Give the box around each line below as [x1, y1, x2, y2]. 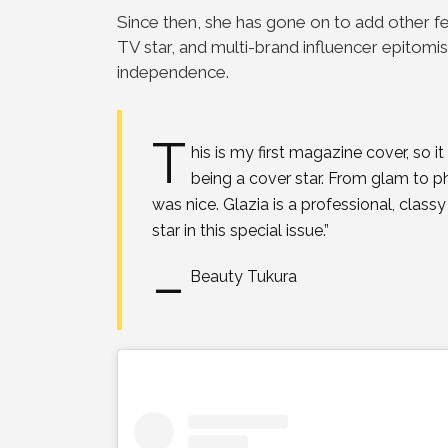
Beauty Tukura [190, 266, 297, 286]
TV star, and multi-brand [117, 36, 303, 57]
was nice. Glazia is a [152, 194, 301, 214]
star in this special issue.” [152, 220, 329, 240]
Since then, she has [117, 11, 266, 32]
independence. [117, 61, 229, 82]
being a [191, 168, 249, 188]
